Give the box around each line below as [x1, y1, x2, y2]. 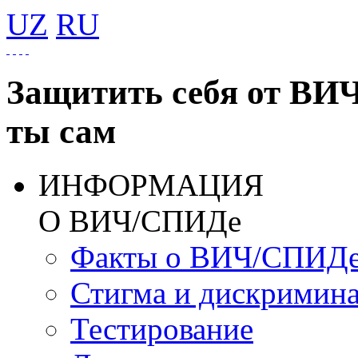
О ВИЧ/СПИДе [38, 203, 241, 238]
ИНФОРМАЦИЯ [38, 167, 264, 202]
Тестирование [70, 311, 253, 346]
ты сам [6, 112, 116, 150]
